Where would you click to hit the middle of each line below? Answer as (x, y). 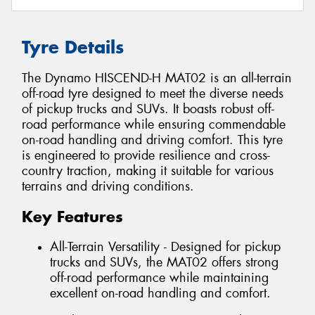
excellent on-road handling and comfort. (160, 293)
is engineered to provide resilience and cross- (146, 156)
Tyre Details (73, 47)
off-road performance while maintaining (159, 277)
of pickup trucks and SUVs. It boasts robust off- (148, 109)
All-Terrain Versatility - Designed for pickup (165, 246)
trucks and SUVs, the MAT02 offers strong (164, 262)
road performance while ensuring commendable (154, 125)
